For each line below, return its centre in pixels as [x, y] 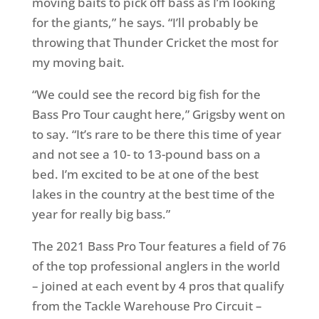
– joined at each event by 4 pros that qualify [158, 286]
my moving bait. [78, 62]
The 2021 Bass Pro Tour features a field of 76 [159, 246]
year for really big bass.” [101, 214]
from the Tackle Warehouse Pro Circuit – [147, 306]
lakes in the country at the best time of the [153, 194]
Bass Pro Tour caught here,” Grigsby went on [158, 114]
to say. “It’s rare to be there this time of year [156, 134]
